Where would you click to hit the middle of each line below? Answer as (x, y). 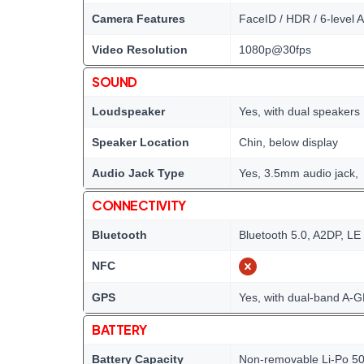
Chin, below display (288, 142)
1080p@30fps (275, 50)
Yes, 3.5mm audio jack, (299, 173)
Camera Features (139, 19)
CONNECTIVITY (139, 205)
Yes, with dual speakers (299, 111)
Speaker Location (141, 142)
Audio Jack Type (138, 173)
